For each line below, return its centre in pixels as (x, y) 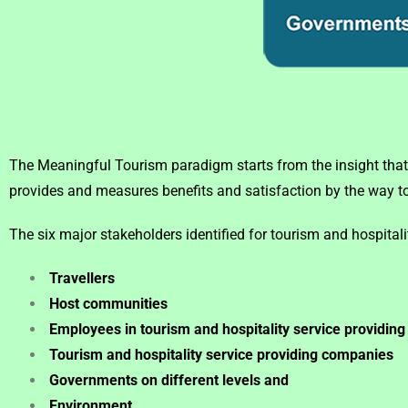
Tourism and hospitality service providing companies (219, 354)
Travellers (82, 278)
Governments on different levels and (167, 380)
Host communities (107, 303)
